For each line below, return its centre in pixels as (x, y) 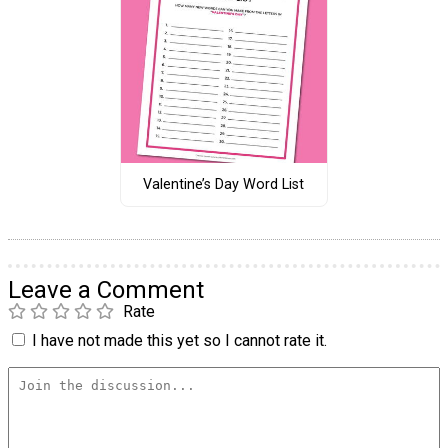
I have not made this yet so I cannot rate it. (179, 341)
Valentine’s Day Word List (224, 185)
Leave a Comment (106, 290)
